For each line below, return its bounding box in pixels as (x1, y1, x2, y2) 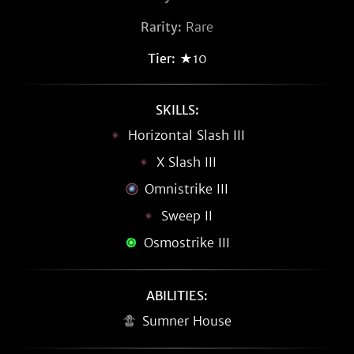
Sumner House (141, 313, 232, 329)
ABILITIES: (146, 288, 208, 303)
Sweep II (160, 208, 213, 224)
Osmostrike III (143, 235, 230, 250)
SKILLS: (155, 102, 199, 118)
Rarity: (141, 19, 182, 35)
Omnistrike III (145, 181, 228, 197)
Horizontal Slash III (128, 127, 245, 143)
